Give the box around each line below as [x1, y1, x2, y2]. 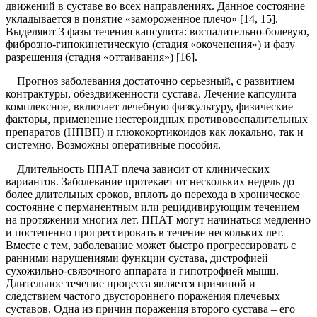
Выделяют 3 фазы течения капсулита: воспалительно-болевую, [6, 25, 309, 38]
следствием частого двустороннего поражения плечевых [6, 290, 280, 303]
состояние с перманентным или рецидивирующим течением [6, 201, 299, 214]
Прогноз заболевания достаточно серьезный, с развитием [6, 75, 294, 88]
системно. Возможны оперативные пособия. [6, 139, 221, 151]
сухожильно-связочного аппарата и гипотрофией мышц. [6, 265, 279, 277]
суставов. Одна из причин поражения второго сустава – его [6, 303, 295, 316]
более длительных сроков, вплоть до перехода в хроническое [6, 188, 300, 201]
